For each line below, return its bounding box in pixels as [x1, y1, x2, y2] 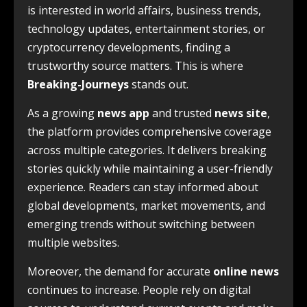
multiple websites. [27, 235, 119, 250]
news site [214, 106, 267, 121]
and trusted [149, 106, 214, 121]
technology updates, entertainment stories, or [27, 21, 265, 36]
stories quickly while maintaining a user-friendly [27, 161, 273, 176]
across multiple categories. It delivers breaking [27, 143, 267, 158]
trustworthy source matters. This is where [27, 58, 243, 73]
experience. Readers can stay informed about [27, 180, 258, 195]
